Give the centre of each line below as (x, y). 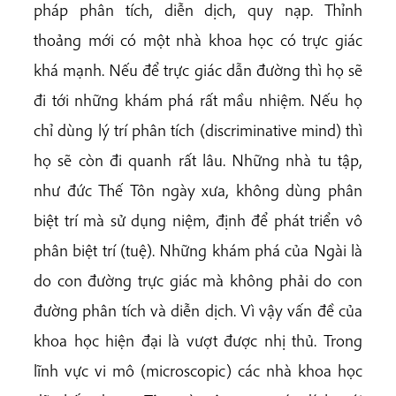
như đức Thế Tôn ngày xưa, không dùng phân (198, 190)
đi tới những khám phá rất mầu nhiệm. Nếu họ (198, 99)
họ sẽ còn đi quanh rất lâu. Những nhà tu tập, (198, 160)
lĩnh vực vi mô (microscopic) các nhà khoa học (198, 370)
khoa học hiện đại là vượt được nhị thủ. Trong (198, 340)
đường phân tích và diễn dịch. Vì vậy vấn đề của (198, 310)
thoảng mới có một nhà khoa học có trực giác (198, 39)
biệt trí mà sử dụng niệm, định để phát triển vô (198, 220)
